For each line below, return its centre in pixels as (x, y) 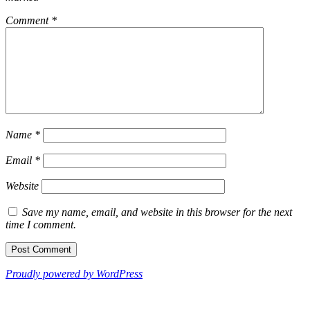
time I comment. (41, 225)
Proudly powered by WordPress (74, 274)
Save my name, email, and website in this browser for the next (157, 212)
